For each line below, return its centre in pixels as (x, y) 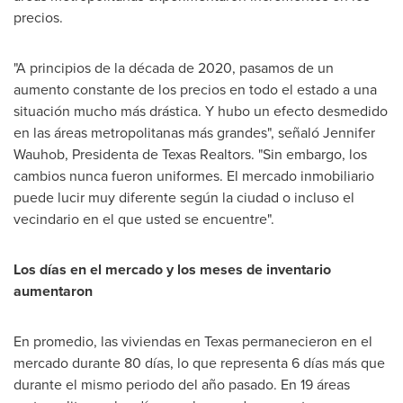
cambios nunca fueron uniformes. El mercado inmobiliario (194, 176)
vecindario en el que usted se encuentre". (144, 219)
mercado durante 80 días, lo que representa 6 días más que (199, 363)
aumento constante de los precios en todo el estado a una (195, 90)
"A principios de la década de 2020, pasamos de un (174, 68)
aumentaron (53, 291)
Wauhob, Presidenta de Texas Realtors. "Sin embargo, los (190, 154)
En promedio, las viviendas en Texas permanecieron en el (193, 341)
